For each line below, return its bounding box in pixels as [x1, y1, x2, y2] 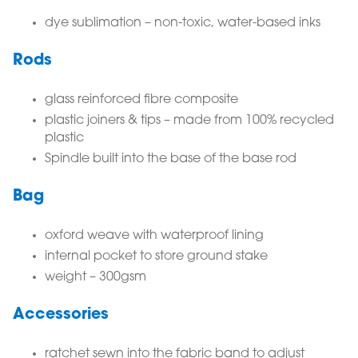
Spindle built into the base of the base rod [45, 153, 296, 166]
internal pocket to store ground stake [45, 250, 268, 264]
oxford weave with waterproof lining [45, 229, 264, 243]
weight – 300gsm [45, 271, 146, 284]
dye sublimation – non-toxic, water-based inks [45, 17, 320, 30]
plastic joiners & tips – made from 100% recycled [45, 114, 334, 128]
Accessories [13, 308, 109, 324]
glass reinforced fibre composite [45, 93, 238, 107]
